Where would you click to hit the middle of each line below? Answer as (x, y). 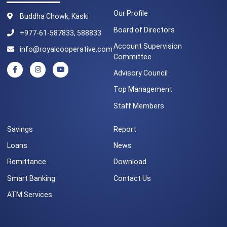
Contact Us (132, 178)
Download (130, 162)
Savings (20, 129)
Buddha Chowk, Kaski (54, 16)
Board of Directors (144, 30)
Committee (133, 56)
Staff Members (139, 106)
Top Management (143, 89)
